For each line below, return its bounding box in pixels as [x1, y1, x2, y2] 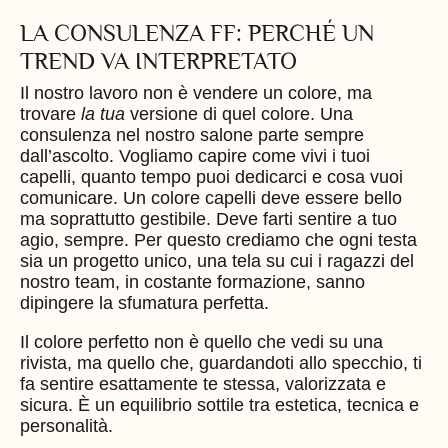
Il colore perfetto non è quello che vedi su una [20, 331, 383, 352]
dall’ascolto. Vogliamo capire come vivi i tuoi [20, 145, 370, 166]
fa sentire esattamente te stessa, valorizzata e [20, 373, 386, 394]
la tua [81, 103, 125, 124]
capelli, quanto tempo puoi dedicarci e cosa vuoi [20, 166, 403, 187]
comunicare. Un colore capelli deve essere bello [20, 187, 402, 208]
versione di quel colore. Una [125, 103, 353, 124]
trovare [20, 103, 81, 124]
